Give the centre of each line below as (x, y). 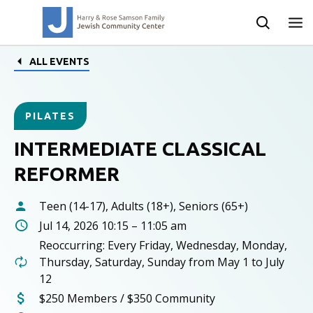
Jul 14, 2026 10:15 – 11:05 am (113, 226)
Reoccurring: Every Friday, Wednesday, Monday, (163, 245)
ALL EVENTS (59, 61)
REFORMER (67, 174)
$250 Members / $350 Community (127, 298)
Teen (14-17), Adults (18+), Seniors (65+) (144, 206)
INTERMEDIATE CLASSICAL (140, 148)
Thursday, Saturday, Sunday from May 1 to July (162, 262)
